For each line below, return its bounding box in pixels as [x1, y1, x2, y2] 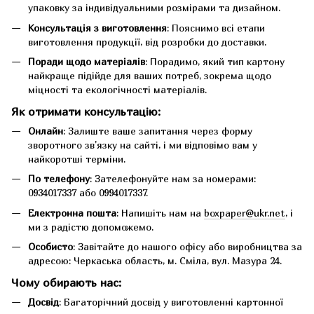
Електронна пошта [28, 206, 116, 219]
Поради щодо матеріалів [28, 55, 145, 68]
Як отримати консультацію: [11, 104, 161, 118]
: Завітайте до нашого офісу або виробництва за [73, 240, 302, 253]
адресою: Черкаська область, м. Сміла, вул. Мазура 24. [28, 254, 282, 267]
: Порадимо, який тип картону [145, 55, 285, 68]
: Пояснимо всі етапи [167, 21, 265, 34]
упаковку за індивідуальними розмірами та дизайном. [28, 1, 280, 14]
